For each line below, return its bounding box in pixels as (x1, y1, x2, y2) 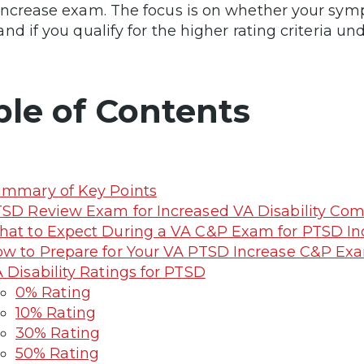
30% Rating (15, 324, 100, 342)
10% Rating (15, 304, 96, 322)
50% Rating (15, 344, 99, 362)
